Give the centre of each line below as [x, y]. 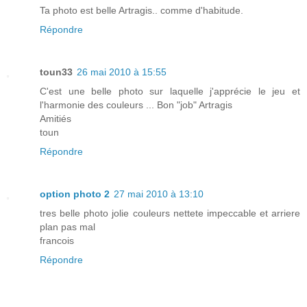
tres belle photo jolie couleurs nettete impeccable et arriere [170, 213]
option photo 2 [75, 194]
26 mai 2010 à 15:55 [122, 72]
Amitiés [56, 119]
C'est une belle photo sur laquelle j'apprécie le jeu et [170, 91]
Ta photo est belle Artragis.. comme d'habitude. [142, 11]
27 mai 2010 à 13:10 [159, 194]
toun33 [56, 72]
